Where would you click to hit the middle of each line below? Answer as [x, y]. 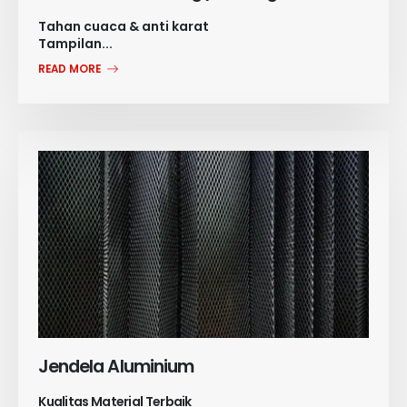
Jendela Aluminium [116, 366]
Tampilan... [76, 44]
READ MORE [71, 69]
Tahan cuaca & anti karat [124, 27]
